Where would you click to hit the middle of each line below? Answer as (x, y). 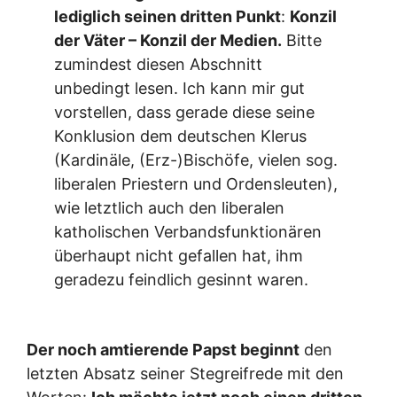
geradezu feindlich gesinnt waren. (182, 280)
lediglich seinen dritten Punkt (168, 17)
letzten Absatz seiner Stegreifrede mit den (185, 374)
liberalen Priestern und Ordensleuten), (196, 184)
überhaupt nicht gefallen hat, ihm (179, 256)
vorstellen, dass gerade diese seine (185, 113)
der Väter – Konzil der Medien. (168, 41)
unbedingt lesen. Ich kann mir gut (180, 89)
